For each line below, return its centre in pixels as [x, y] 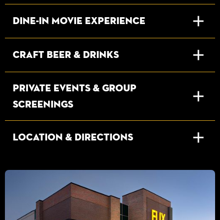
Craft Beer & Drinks [66, 55]
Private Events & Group [75, 88]
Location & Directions [73, 137]
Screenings [43, 104]
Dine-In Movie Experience [79, 21]
